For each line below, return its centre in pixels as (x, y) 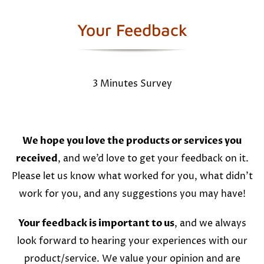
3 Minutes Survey (132, 83)
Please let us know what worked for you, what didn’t (132, 176)
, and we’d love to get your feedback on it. (153, 158)
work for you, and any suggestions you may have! (132, 194)
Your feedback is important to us (96, 223)
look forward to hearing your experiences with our (132, 241)
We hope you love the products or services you (132, 141)
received (37, 158)
